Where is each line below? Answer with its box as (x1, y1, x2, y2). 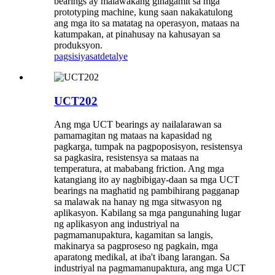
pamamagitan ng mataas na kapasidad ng (54, 130, 212, 141)
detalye (100, 50, 128, 61)
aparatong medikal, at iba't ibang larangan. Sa (54, 252, 230, 263)
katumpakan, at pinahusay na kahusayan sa (54, 28, 220, 39)
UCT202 (54, 94, 98, 107)
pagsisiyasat (54, 50, 100, 61)
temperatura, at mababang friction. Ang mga (54, 163, 224, 174)
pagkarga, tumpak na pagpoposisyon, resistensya (54, 141, 242, 152)
